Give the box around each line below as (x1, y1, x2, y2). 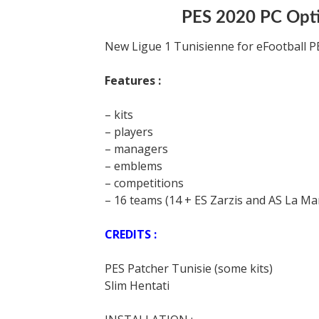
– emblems (105, 158, 162, 174)
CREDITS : (105, 226, 157, 242)
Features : (105, 73, 161, 88)
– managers (105, 141, 168, 157)
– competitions (105, 175, 184, 191)
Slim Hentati (105, 278, 169, 293)
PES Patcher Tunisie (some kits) (105, 261, 273, 276)
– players (105, 124, 153, 140)
